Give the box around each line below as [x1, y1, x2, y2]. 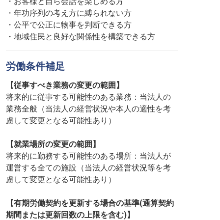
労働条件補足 [6, 60, 65, 72]
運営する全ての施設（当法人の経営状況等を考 [6, 163, 171, 172]
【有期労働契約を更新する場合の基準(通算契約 [6, 198, 174, 208]
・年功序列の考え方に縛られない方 [6, 8, 132, 18]
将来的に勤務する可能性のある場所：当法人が [6, 151, 171, 161]
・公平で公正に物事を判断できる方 [6, 20, 132, 29]
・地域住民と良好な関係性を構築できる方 [6, 32, 155, 41]
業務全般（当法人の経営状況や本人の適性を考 [6, 104, 171, 113]
